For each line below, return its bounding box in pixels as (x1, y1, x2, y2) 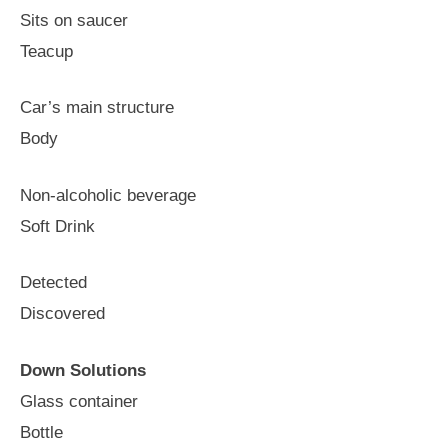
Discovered (20, 304, 105, 323)
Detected (20, 273, 87, 292)
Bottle (20, 422, 63, 442)
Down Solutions (20, 360, 146, 380)
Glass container (20, 391, 138, 411)
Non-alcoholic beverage (20, 185, 196, 205)
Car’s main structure (20, 98, 174, 117)
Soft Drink (20, 216, 95, 236)
